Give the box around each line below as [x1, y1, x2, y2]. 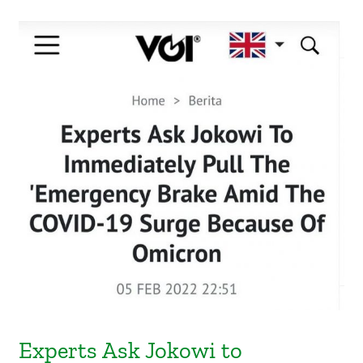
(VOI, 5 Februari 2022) [99, 203, 264, 226]
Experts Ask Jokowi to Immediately [48, 133, 315, 156]
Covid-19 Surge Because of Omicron [45, 180, 318, 203]
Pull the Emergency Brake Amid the [47, 156, 316, 179]
